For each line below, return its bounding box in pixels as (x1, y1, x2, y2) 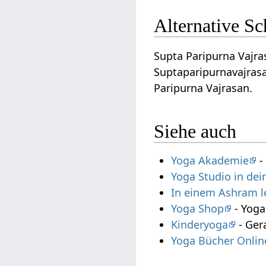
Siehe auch (154, 120, 237, 142)
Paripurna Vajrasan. (154, 81, 253, 96)
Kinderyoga (171, 217, 229, 232)
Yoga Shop (171, 201, 224, 216)
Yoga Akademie (171, 153, 249, 168)
